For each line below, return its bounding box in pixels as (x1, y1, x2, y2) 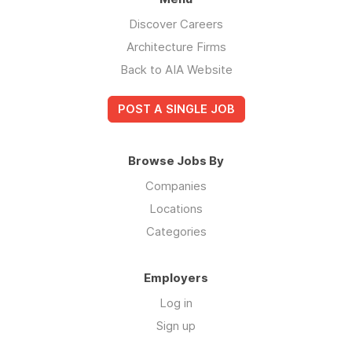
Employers (144, 269, 208, 285)
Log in (159, 295, 192, 310)
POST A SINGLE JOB (117, 101, 235, 116)
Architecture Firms (126, 38, 226, 54)
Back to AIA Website (119, 61, 233, 77)
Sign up (156, 317, 196, 333)
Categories (145, 223, 207, 239)
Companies (145, 178, 207, 193)
